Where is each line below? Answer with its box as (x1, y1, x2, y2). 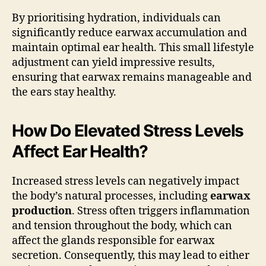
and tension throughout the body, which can (12, 218, 232, 233)
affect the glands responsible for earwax (12, 233, 214, 248)
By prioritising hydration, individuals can (12, 11, 221, 25)
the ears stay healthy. (12, 85, 116, 99)
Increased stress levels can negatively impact (12, 174, 239, 188)
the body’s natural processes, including (12, 189, 210, 203)
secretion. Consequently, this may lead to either (12, 248, 249, 262)
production (12, 204, 72, 218)
